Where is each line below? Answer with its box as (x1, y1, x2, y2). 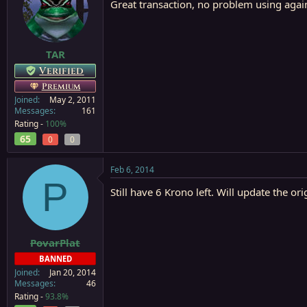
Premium (41, 81, 81, 92)
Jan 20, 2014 (49, 266, 96, 278)
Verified (39, 64, 84, 77)
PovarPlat (30, 235, 80, 249)
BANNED (38, 253, 72, 264)
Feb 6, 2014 (110, 164, 154, 175)
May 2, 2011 (49, 94, 96, 106)
